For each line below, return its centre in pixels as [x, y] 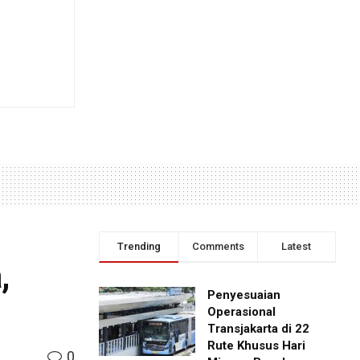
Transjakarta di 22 [259, 329]
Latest [297, 247]
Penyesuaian [244, 295]
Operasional [242, 312]
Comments [218, 247]
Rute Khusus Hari [257, 346]
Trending [139, 247]
